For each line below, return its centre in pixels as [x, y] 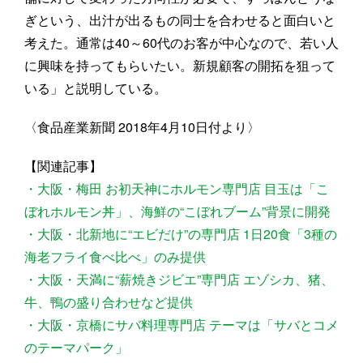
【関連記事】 [63, 166]
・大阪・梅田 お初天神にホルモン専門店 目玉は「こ [177, 189]
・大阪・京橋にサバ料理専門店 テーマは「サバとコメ [181, 325]
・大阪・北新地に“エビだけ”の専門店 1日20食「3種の [181, 234]
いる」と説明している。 [96, 88]
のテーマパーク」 [76, 348]
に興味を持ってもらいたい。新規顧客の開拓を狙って [180, 66]
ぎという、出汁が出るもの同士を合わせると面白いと [180, 20]
